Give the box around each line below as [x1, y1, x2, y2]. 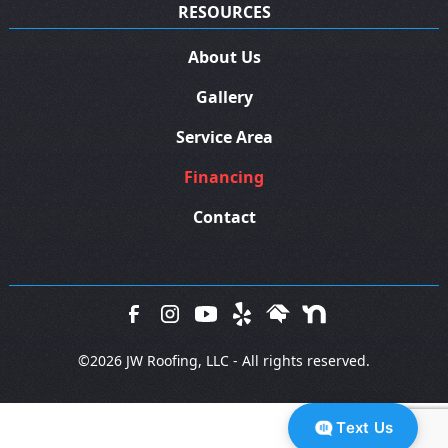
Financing [184, 165, 264, 188]
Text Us [336, 418, 394, 437]
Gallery [195, 85, 253, 108]
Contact [192, 205, 256, 228]
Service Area [175, 125, 273, 148]
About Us [187, 45, 261, 68]
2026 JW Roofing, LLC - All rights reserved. [90, 350, 370, 370]
